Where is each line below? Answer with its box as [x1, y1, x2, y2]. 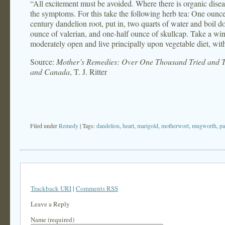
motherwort [161, 122, 189, 130]
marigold [137, 122, 158, 130]
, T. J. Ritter [70, 66, 107, 77]
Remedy [59, 122, 78, 130]
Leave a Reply [31, 199, 70, 208]
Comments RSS [76, 184, 118, 193]
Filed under [30, 122, 59, 130]
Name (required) [31, 215, 74, 224]
